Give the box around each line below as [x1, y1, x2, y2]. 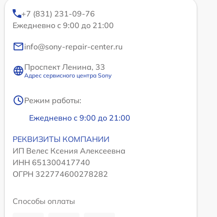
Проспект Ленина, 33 [24, 62, 105, 72]
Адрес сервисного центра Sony [24, 72, 111, 79]
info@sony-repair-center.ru [24, 42, 123, 52]
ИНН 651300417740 [13, 157, 90, 168]
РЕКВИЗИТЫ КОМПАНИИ [13, 134, 109, 144]
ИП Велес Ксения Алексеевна [13, 146, 125, 156]
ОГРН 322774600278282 [13, 169, 108, 179]
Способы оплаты [13, 196, 75, 206]
